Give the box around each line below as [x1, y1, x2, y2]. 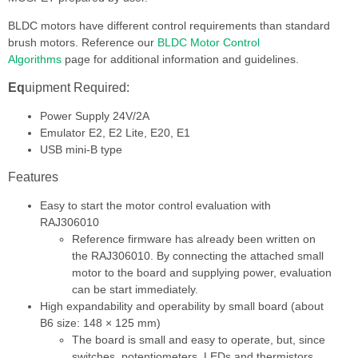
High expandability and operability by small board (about [40, 299, 324, 312]
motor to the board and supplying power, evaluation [72, 265, 332, 279]
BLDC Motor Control [157, 36, 260, 50]
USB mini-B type [40, 142, 122, 156]
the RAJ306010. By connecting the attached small [72, 249, 324, 262]
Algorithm [8, 53, 56, 66]
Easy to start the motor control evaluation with [40, 198, 271, 212]
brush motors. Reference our [8, 36, 157, 50]
